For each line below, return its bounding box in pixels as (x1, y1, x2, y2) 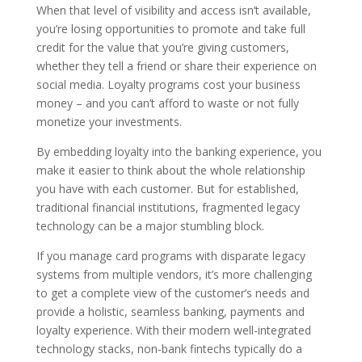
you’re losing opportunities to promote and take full (36, 20, 305, 36)
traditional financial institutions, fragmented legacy (36, 199, 300, 215)
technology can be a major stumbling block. (36, 217, 264, 234)
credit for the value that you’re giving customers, (36, 39, 289, 55)
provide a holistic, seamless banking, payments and (36, 303, 305, 319)
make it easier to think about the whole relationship (36, 162, 305, 178)
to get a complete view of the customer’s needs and (36, 284, 309, 301)
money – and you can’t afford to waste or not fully (36, 95, 299, 111)
